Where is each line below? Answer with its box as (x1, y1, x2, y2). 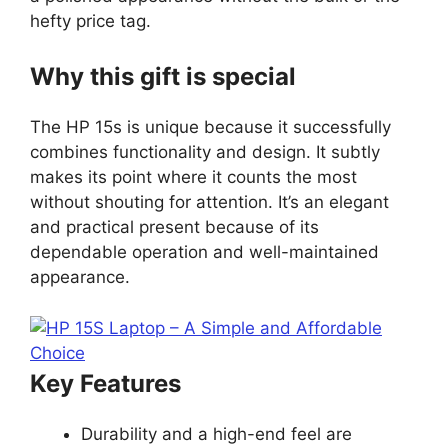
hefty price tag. (30, 10, 151, 31)
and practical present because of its (30, 217, 319, 238)
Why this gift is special (30, 62, 296, 92)
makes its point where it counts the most (30, 167, 357, 188)
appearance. (30, 267, 130, 288)
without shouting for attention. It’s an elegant (30, 192, 389, 213)
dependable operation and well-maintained (30, 242, 379, 263)
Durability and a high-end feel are (81, 423, 352, 444)
